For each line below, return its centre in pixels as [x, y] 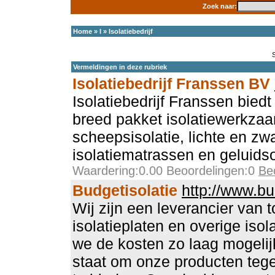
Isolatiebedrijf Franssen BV [171, 83]
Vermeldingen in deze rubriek [120, 67]
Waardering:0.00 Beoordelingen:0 [165, 171]
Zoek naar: [219, 6]
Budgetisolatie [125, 190]
